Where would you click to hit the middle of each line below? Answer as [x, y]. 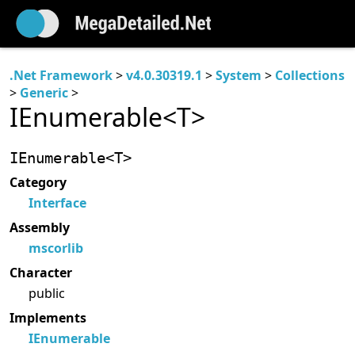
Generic [44, 93]
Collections [310, 75]
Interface [57, 203]
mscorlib [56, 248]
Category [38, 183]
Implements [48, 317]
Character [41, 272]
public [47, 294]
